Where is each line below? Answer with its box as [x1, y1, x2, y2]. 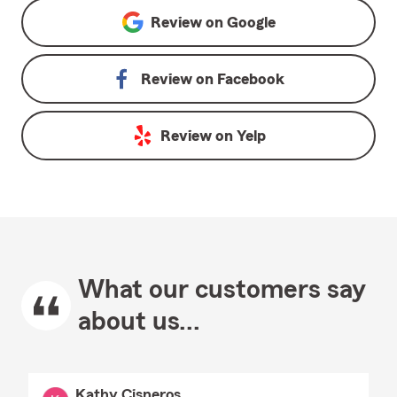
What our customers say [78, 276, 366, 303]
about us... [78, 308, 200, 335]
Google [226, 14, 276, 30]
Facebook [217, 71, 284, 87]
